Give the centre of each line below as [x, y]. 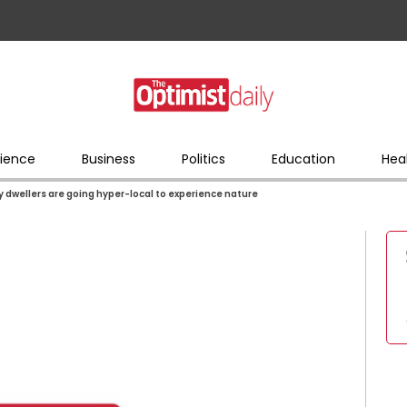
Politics [203, 159]
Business [108, 159]
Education [303, 159]
